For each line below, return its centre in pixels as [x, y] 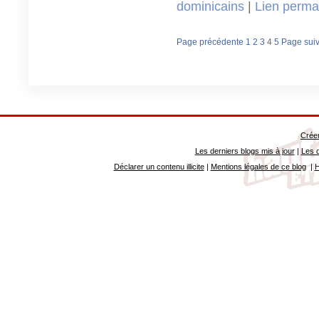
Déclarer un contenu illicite [159, 166]
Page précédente [210, 42]
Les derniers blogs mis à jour [245, 151]
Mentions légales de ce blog [258, 166]
